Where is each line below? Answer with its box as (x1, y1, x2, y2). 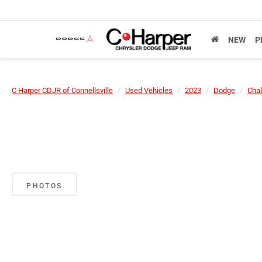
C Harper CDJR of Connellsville (12, 86, 113, 95)
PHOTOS (26, 182, 63, 191)
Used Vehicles (125, 86, 173, 95)
